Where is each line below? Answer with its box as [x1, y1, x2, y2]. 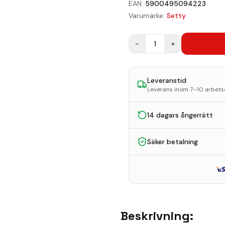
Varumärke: [129, 11, 165, 20]
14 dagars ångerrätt [147, 110, 213, 120]
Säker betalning [147, 137, 198, 146]
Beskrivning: [121, 208, 193, 223]
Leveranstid [147, 76, 186, 85]
